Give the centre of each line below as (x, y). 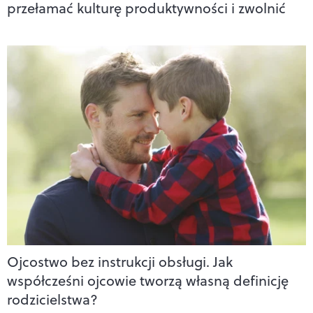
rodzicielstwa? (52, 300)
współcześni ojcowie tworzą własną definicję (148, 281)
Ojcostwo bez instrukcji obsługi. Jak (120, 262)
